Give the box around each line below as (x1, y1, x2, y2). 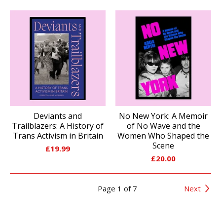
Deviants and (34, 110, 82, 121)
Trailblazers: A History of (12, 120, 104, 131)
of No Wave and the (126, 120, 200, 131)
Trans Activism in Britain (12, 130, 103, 141)
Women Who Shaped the (117, 130, 209, 141)
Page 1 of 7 (97, 183, 137, 193)
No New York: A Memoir (119, 110, 208, 121)
